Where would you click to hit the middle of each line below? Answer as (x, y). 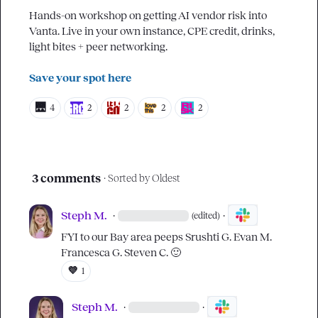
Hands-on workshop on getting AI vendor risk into (148, 16)
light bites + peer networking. (98, 47)
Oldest (166, 179)
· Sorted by (127, 179)
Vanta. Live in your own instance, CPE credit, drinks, (152, 31)
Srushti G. (208, 237)
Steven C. (146, 253)
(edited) (205, 215)
